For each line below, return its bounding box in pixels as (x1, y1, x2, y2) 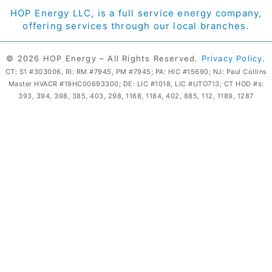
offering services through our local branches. (22, 19, 250, 32)
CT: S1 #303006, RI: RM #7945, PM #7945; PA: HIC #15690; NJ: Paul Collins (5, 67, 267, 76)
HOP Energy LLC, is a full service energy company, (10, 7, 262, 19)
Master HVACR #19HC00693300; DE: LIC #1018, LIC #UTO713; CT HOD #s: (8, 79, 264, 88)
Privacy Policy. (201, 53, 266, 63)
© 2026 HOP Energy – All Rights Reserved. (6, 53, 202, 63)
